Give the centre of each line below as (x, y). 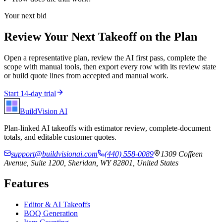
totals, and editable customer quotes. (60, 137)
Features (26, 184)
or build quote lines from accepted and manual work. (86, 75)
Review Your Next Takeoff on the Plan (101, 36)
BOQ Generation (51, 214)
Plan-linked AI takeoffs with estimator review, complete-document (107, 128)
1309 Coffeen (182, 154)
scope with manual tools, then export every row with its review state (110, 66)
